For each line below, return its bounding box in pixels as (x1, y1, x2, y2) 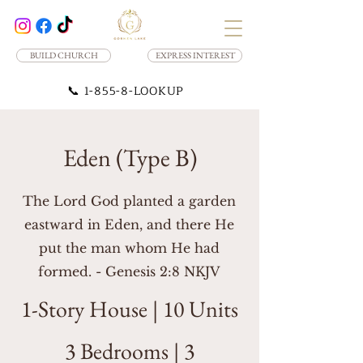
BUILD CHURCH (29, 49, 98, 61)
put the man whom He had (39, 240, 220, 256)
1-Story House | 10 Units (21, 294, 238, 323)
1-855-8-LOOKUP (83, 82, 184, 100)
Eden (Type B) (62, 142, 197, 173)
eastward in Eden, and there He (24, 216, 234, 233)
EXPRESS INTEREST (155, 49, 235, 61)
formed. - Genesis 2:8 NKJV (38, 263, 220, 280)
